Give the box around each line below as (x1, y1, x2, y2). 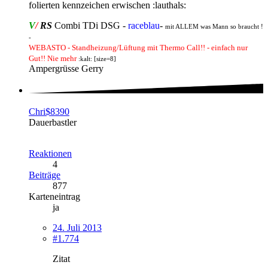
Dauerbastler (29, 117, 77, 128)
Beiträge (29, 170, 60, 181)
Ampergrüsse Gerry (29, 63, 103, 74)
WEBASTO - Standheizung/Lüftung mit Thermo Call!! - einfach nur (29, 42, 248, 52)
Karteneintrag (29, 191, 80, 202)
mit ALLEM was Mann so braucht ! (165, 23, 263, 30)
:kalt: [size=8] (77, 55, 116, 62)
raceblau (128, 20, 160, 31)
